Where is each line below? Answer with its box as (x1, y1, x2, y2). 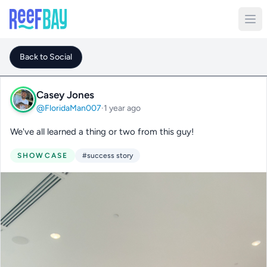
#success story (82, 151, 133, 160)
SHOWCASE (17, 151, 69, 160)
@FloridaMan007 (36, 103, 101, 113)
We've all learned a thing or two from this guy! (10, 126, 194, 137)
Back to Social (20, 52, 72, 62)
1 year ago (104, 103, 141, 113)
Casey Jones (36, 88, 94, 101)
